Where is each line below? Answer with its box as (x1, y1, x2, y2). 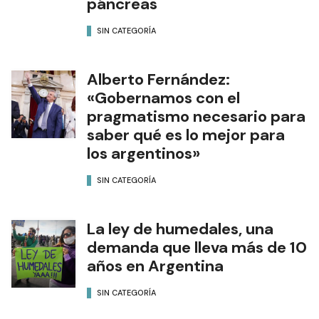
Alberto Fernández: (87, 69, 230, 90)
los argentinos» (87, 143, 200, 164)
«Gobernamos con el (87, 88, 240, 108)
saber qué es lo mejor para (87, 125, 285, 145)
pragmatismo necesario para (87, 106, 305, 127)
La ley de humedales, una (87, 219, 273, 239)
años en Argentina (87, 256, 224, 276)
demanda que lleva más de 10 (87, 237, 307, 258)
